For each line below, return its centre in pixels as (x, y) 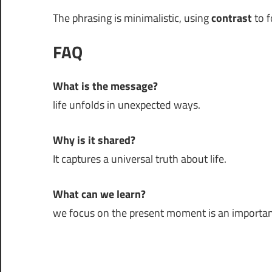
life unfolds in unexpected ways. (127, 105)
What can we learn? (99, 194)
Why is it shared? (94, 140)
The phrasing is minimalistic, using (132, 18)
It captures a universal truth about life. (140, 159)
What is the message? (105, 86)
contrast (232, 18)
